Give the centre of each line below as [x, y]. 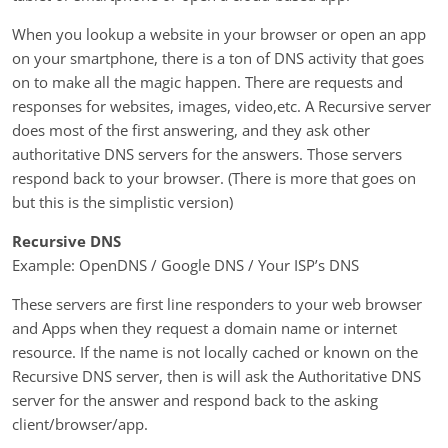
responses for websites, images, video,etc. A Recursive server [221, 105]
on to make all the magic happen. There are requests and [207, 81]
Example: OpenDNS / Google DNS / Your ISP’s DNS [185, 264]
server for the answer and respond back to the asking [195, 399]
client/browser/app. [80, 423]
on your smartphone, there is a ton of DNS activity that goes [218, 57]
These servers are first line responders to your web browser [217, 303]
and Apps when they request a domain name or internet [204, 327]
